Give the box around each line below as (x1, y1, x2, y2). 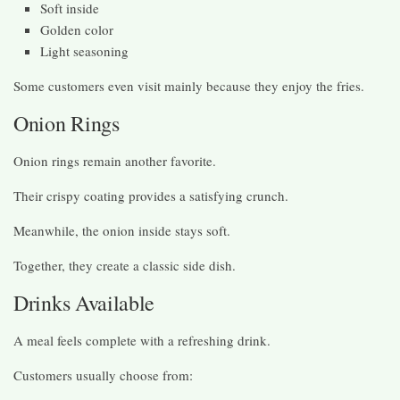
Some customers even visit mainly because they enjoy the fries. (13, 76, 364, 95)
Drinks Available (13, 287, 155, 317)
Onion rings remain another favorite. (13, 151, 216, 170)
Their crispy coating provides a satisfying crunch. (13, 186, 288, 204)
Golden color (40, 20, 113, 38)
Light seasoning (40, 41, 129, 60)
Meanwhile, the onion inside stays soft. (13, 221, 230, 239)
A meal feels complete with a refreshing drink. (13, 330, 271, 349)
